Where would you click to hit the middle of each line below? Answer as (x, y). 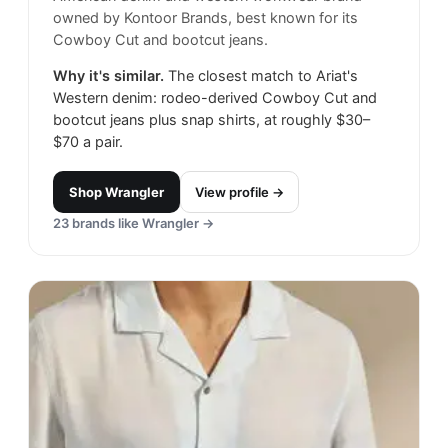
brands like (105, 222)
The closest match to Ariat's (263, 75)
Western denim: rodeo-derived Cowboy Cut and (215, 97)
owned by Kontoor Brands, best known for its (205, 17)
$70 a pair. (88, 141)
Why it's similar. (108, 75)
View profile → (239, 191)
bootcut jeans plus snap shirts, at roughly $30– (211, 119)
